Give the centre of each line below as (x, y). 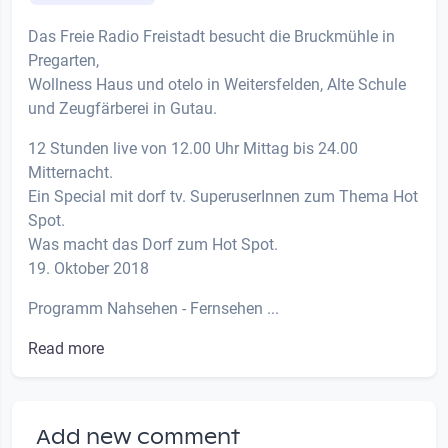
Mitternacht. (70, 172)
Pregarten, (63, 60)
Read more (66, 348)
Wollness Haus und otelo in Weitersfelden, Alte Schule (217, 84)
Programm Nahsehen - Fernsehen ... (153, 308)
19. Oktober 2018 (88, 268)
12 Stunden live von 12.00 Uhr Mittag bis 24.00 (193, 148)
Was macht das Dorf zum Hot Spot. (153, 244)
